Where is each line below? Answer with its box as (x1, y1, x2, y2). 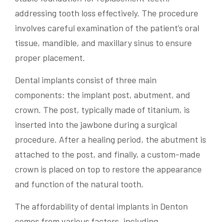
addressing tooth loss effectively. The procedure (15, 7, 198, 19)
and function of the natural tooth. (15, 178, 144, 190)
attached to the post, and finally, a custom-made (15, 149, 200, 160)
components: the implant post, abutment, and (15, 89, 190, 101)
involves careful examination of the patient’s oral (15, 22, 199, 34)
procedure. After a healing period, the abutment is (15, 134, 206, 145)
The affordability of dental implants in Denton (15, 201, 188, 212)
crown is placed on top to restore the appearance (15, 164, 202, 175)
